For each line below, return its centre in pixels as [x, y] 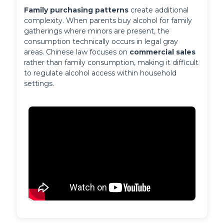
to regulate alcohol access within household [100, 73]
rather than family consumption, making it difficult [111, 63]
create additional [159, 10]
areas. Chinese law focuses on [77, 52]
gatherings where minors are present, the [97, 31]
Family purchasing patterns [76, 10]
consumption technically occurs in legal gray [101, 42]
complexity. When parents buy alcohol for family [108, 21]
